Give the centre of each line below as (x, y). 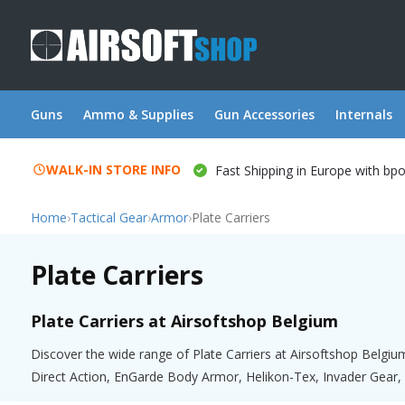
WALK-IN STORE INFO (113, 169)
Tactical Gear (108, 218)
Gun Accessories (264, 114)
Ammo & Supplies (138, 114)
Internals (363, 114)
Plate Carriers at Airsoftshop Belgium (184, 320)
